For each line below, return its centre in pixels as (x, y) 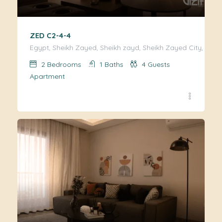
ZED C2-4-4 (50, 36)
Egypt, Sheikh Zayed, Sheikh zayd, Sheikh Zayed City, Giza (125, 48)
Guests (159, 65)
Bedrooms (64, 65)
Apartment (47, 77)
